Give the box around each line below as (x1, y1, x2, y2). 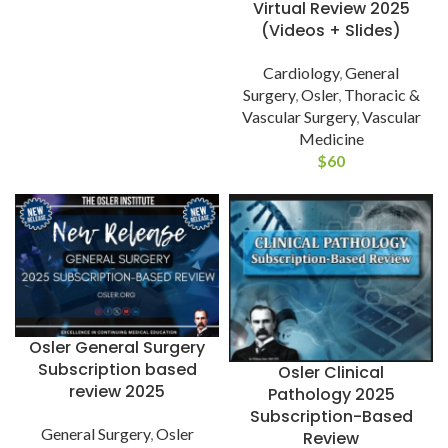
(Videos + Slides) (261, 19, 401, 42)
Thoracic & (343, 85, 420, 104)
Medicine (298, 129, 364, 148)
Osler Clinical (278, 361, 384, 385)
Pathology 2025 (267, 383, 395, 407)
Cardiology (263, 63, 339, 82)
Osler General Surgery (29, 336, 205, 360)
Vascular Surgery (241, 107, 356, 126)
